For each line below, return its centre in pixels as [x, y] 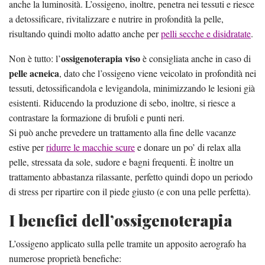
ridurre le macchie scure [91, 147]
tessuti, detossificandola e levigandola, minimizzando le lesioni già [132, 88]
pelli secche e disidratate [206, 34]
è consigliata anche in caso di [195, 59]
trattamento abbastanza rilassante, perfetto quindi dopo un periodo [131, 177]
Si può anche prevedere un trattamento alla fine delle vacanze [122, 132]
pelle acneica [34, 73]
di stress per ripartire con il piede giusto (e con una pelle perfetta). [130, 192]
